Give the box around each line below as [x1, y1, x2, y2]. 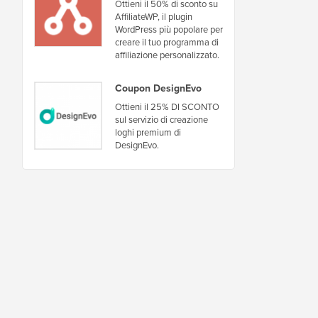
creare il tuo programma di [115, 35, 219, 49]
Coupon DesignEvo [115, 80, 202, 96]
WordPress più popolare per [115, 22, 223, 36]
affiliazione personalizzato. [115, 48, 219, 62]
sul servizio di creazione [115, 112, 208, 126]
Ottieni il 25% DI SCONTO [115, 99, 219, 114]
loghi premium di [115, 125, 181, 139]
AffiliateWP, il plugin [115, 9, 192, 23]
